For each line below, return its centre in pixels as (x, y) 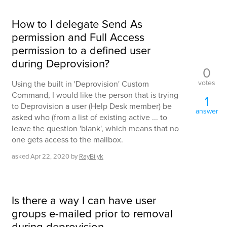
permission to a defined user (81, 50)
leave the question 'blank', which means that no (95, 128)
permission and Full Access (78, 37)
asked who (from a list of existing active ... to (89, 117)
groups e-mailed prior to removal (92, 213)
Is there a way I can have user (84, 200)
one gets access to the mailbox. (67, 139)
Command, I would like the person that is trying (95, 95)
